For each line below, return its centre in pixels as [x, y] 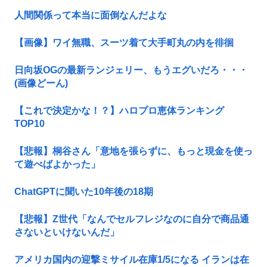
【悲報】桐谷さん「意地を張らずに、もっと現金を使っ [133, 151]
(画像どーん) [41, 83]
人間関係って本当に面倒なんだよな [91, 15]
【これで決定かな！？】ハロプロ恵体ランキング [119, 111]
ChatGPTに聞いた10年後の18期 [84, 192]
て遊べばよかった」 [57, 164]
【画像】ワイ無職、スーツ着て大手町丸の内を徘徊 [124, 43]
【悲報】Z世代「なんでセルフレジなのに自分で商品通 [132, 219]
